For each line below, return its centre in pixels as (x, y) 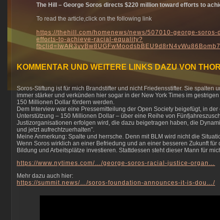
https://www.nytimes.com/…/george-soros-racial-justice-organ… (116, 163)
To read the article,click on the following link (94, 19)
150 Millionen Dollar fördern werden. (66, 102)
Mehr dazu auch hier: (45, 176)
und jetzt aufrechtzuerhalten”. (55, 130)
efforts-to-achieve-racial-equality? (90, 39)
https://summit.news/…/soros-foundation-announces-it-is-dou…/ (116, 183)
